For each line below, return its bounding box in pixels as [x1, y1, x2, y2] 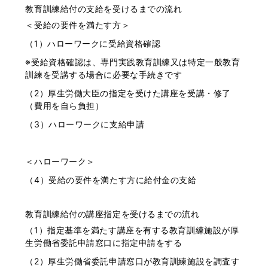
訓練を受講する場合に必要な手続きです [25, 69, 182, 80]
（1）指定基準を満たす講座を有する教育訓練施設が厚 [25, 224, 239, 235]
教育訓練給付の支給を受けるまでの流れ [25, 3, 182, 14]
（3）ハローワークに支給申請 [25, 118, 145, 129]
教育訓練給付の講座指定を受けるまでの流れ [25, 208, 200, 219]
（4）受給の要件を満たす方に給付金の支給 [25, 174, 197, 185]
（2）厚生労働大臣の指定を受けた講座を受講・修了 [25, 87, 231, 98]
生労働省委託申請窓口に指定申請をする [25, 237, 182, 248]
